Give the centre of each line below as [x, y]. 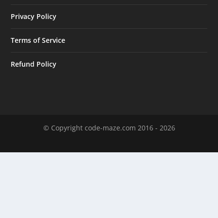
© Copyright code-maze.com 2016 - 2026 [109, 127]
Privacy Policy [34, 16]
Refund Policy [34, 64]
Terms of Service [38, 40]
